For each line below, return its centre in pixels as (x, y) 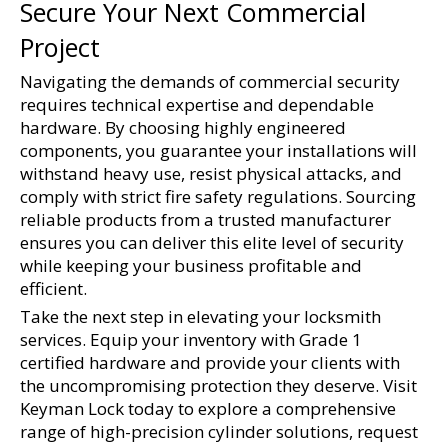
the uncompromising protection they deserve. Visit (218, 385)
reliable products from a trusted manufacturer (205, 219)
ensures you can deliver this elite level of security (212, 242)
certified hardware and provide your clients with (210, 362)
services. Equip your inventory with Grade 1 (191, 339)
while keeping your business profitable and (191, 265)
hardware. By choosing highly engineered (183, 127)
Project (60, 46)
